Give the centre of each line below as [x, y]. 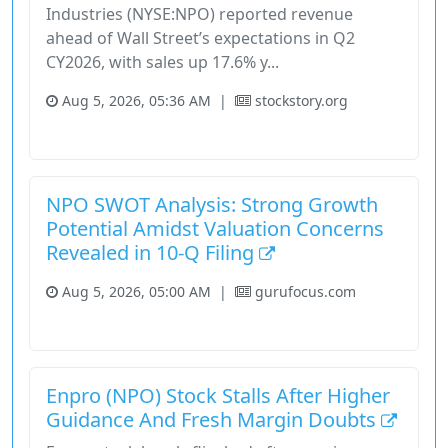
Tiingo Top [348, 133]
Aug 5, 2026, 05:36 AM [136, 101]
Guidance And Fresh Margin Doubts [213, 420]
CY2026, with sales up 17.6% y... [162, 62]
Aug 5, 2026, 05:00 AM [136, 292]
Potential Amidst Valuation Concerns [215, 229]
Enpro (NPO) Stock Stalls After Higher [218, 396]
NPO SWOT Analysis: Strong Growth [212, 205]
